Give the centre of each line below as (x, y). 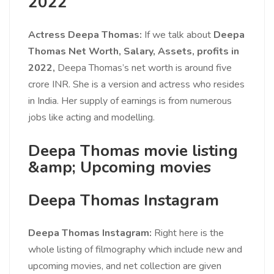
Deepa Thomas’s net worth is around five (145, 68)
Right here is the (189, 233)
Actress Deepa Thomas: (85, 35)
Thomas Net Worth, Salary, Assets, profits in (134, 52)
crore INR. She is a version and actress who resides (136, 85)
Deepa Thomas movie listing (133, 151)
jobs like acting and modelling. (91, 118)
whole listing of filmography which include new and (135, 250)
